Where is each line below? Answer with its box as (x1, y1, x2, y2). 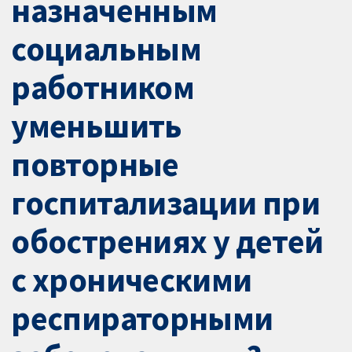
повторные (11, 143, 179, 186)
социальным (11, 27, 202, 71)
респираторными (11, 297, 273, 340)
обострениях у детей (11, 220, 324, 263)
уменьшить (11, 104, 182, 148)
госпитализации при (11, 181, 320, 225)
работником (11, 66, 195, 109)
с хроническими (11, 258, 252, 302)
